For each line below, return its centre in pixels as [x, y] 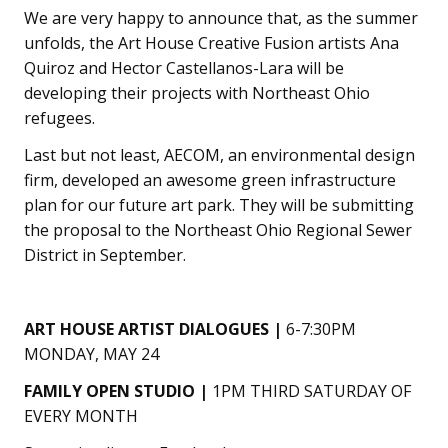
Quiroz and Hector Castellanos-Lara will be [184, 67]
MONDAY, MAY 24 [91, 353]
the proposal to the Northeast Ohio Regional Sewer [218, 229]
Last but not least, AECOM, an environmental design [219, 154]
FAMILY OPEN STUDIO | [116, 390]
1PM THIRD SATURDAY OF [309, 390]
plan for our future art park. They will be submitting [219, 204]
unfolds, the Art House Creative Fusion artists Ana [211, 42]
